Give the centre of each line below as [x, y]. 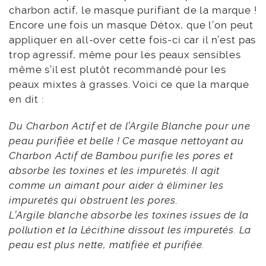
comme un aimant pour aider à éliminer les [116, 185]
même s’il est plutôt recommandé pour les [118, 69]
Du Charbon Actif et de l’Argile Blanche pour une [130, 126]
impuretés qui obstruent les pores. [94, 200]
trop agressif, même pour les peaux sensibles [125, 54]
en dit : [26, 99]
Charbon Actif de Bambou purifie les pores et [121, 155]
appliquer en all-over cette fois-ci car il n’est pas [133, 39]
